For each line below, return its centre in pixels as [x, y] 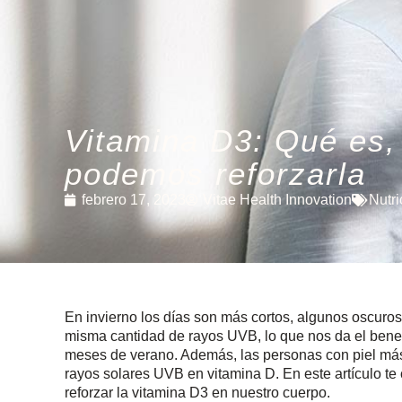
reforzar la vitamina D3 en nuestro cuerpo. [197, 393]
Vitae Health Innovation [277, 199]
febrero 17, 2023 [134, 199]
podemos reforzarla [215, 174]
